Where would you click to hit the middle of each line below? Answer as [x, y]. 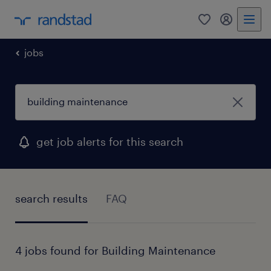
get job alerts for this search [110, 142]
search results [51, 198]
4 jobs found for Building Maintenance [115, 250]
